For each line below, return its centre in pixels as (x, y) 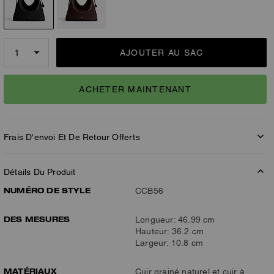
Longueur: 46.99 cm (175, 220)
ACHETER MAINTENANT (135, 89)
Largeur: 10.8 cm (169, 243)
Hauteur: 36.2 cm (170, 231)
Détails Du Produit (40, 172)
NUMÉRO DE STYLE (47, 190)
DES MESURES (37, 219)
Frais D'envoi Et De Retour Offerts (72, 137)
